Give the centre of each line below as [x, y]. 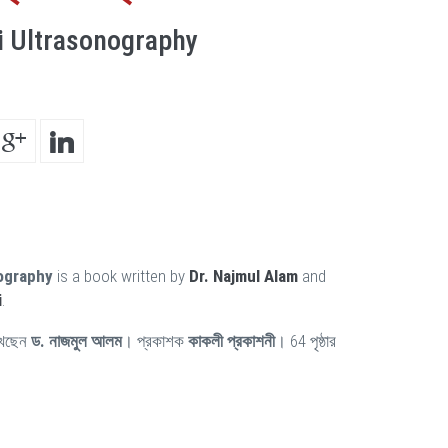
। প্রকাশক [155, 341]
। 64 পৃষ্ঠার [305, 341]
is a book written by [121, 276]
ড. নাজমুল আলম [76, 341]
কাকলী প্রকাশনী [231, 341]
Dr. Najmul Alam [243, 276]
